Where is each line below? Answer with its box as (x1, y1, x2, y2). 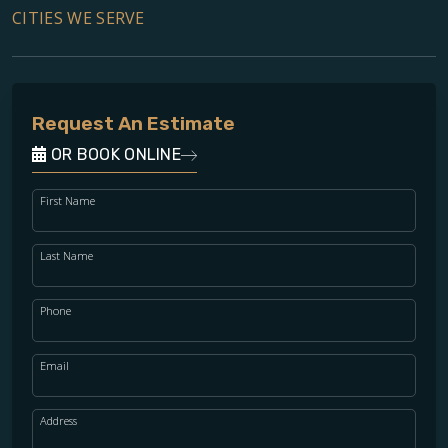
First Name (40, 193, 95, 209)
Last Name (40, 248, 93, 264)
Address (40, 413, 77, 429)
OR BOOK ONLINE (46, 145, 182, 165)
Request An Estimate (32, 112, 235, 136)
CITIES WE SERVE (12, 7, 145, 30)
